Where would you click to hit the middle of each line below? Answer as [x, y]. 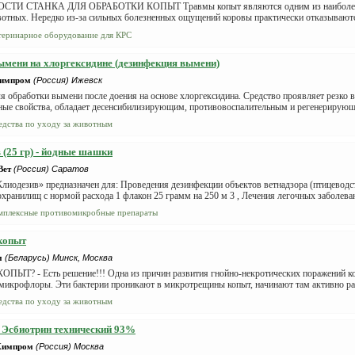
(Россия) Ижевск [68, 80]
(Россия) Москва [70, 346]
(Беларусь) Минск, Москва [59, 258]
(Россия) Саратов [51, 169]
